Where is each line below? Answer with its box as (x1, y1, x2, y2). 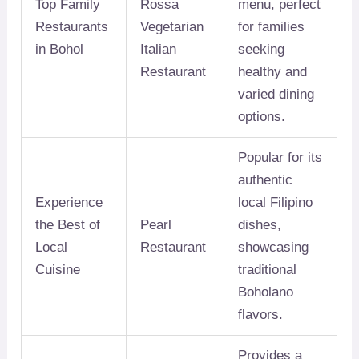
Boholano (238, 284, 294, 301)
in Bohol (35, 42, 84, 58)
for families (238, 19, 305, 35)
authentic (238, 172, 293, 188)
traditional (238, 262, 297, 278)
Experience (35, 195, 103, 211)
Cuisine (35, 262, 81, 278)
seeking (238, 42, 285, 58)
